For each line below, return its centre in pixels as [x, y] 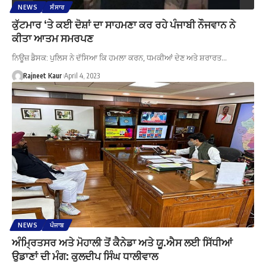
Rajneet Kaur [42, 75]
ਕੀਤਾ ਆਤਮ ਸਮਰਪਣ [53, 38]
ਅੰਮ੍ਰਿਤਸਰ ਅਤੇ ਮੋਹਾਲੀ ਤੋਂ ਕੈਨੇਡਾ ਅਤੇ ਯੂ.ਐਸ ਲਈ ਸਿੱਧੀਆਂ [122, 242]
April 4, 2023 [82, 75]
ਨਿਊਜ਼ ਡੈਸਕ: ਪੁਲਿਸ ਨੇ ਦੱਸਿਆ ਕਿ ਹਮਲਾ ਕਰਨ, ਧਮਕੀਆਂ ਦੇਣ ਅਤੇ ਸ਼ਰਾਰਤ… [119, 57]
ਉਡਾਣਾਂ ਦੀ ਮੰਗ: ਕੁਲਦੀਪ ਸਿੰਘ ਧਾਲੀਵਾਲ [85, 256]
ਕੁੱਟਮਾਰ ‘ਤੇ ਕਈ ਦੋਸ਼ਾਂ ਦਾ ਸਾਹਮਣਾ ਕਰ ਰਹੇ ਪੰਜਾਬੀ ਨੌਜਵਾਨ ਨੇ [124, 24]
